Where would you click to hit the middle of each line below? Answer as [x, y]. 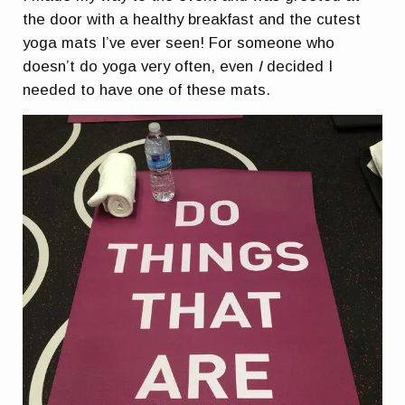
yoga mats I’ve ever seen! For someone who [179, 43]
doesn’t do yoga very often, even [141, 67]
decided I [298, 67]
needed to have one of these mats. [147, 90]
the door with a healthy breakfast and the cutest [192, 20]
